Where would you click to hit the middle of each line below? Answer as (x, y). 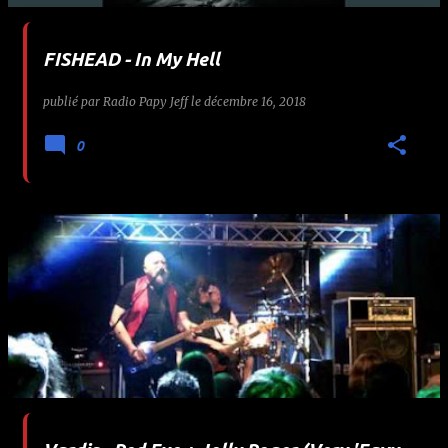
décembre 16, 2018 (255, 101)
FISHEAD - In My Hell (131, 59)
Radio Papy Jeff (145, 101)
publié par (73, 101)
